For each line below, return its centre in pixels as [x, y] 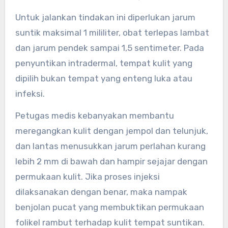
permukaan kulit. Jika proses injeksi [87, 177]
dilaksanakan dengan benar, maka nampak [101, 192]
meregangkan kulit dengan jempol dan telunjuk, [111, 131]
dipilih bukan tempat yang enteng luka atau [104, 79]
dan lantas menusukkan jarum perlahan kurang [110, 146]
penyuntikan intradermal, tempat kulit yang [104, 63]
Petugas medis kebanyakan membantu [94, 116]
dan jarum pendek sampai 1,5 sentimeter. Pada [109, 48]
